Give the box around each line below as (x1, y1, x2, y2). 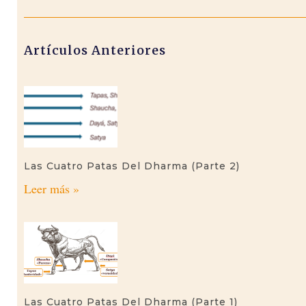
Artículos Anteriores (24, 42, 166, 58)
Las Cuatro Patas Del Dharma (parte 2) (24, 160, 240, 172)
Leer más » (24, 180, 79, 197)
